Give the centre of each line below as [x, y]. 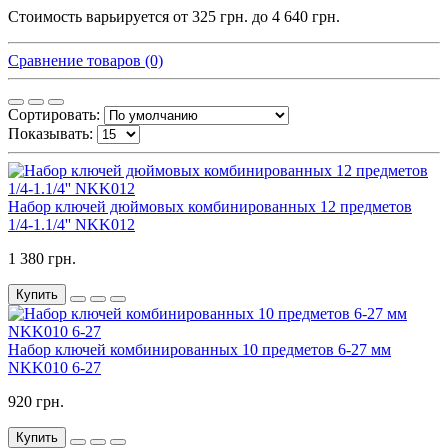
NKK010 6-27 [54, 368]
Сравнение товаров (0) [85, 61]
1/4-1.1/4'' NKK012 [71, 225]
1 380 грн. [42, 259]
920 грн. [36, 402]
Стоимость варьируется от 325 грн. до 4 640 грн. [174, 17]
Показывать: [50, 134]
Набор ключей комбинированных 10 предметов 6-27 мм [199, 350]
